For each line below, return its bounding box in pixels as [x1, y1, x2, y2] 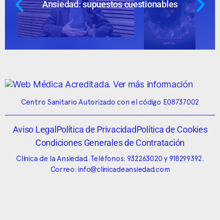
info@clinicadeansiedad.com [78, 165, 170, 174]
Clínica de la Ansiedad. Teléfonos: [16, 154, 127, 163]
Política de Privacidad [56, 124, 137, 135]
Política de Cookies [136, 124, 208, 135]
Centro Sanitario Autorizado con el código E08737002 [21, 97, 199, 107]
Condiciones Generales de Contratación [35, 137, 185, 148]
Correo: [50, 165, 79, 174]
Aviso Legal [12, 124, 56, 135]
